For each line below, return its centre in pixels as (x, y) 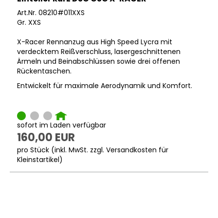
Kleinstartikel (38, 159)
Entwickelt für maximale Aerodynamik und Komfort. (105, 86)
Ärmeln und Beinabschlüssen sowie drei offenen (99, 62)
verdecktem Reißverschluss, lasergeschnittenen (99, 52)
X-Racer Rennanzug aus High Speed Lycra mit (95, 42)
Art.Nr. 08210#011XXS (51, 13)
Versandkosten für (137, 150)
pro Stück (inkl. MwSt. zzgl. (62, 150)
